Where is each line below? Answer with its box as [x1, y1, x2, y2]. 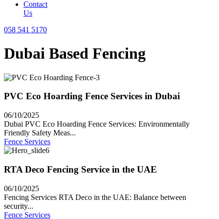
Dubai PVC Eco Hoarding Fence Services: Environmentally [4, 120, 190, 129]
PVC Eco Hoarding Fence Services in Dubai [4, 91, 180, 102]
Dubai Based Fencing [4, 44, 146, 63]
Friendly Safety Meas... [4, 129, 76, 137]
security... [4, 201, 33, 210]
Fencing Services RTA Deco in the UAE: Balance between [4, 193, 186, 201]
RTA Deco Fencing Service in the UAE [4, 164, 157, 175]
